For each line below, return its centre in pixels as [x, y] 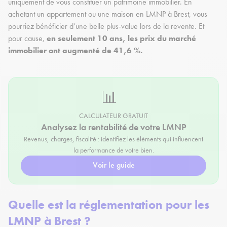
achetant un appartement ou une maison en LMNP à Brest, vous [108, 14]
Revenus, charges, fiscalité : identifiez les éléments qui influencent [113, 139]
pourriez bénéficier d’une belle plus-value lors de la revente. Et [106, 26]
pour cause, [26, 39]
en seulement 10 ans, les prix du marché [120, 39]
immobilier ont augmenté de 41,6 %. [77, 51]
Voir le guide [113, 165]
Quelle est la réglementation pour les [109, 205]
